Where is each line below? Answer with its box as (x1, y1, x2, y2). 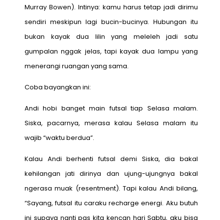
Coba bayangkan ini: (24, 82, 91, 92)
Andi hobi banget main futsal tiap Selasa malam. (24, 103, 198, 113)
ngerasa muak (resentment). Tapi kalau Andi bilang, (24, 183, 198, 193)
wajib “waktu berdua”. (24, 133, 94, 142)
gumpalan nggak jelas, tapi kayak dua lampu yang (24, 46, 198, 56)
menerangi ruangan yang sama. (24, 61, 129, 71)
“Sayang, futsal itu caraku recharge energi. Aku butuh (24, 198, 198, 208)
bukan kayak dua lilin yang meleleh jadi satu (24, 31, 198, 41)
